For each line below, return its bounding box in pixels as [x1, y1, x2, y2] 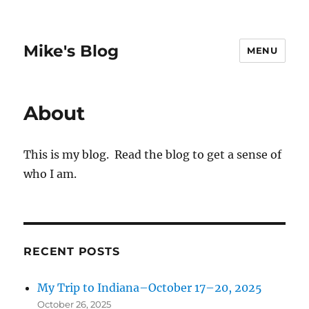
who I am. [23, 167, 77, 181]
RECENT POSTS [23, 245, 120, 258]
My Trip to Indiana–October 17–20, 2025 [37, 281, 263, 295]
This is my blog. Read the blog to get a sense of [23, 148, 282, 161]
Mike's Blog [23, 41, 119, 61]
